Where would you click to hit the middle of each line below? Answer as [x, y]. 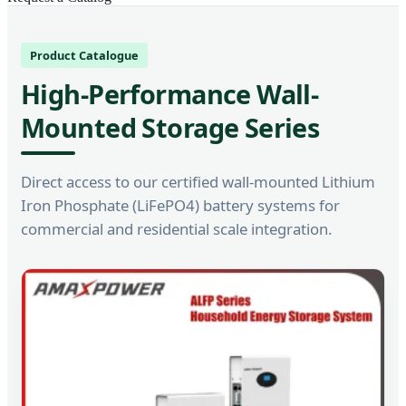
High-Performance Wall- [170, 94]
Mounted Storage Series [170, 127]
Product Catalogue [84, 55]
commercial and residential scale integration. [177, 228]
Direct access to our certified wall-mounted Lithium [198, 181]
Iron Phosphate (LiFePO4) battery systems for [180, 205]
